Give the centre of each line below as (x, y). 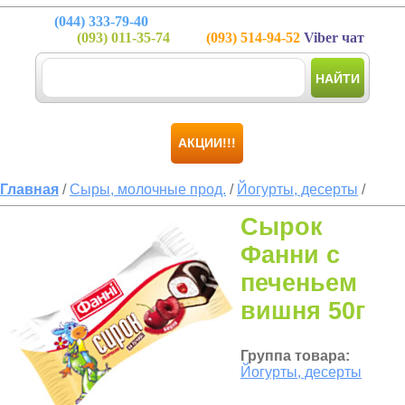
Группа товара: (295, 356)
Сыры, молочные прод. (148, 189)
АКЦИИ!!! (207, 143)
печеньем (299, 283)
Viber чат (332, 38)
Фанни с (290, 255)
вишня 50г (303, 311)
